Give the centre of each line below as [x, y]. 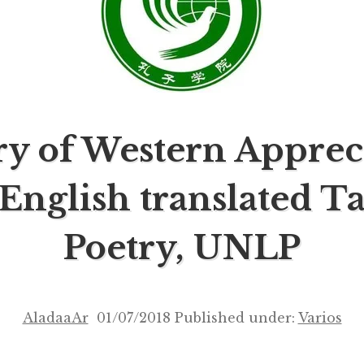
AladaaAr [55, 318]
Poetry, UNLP [182, 248]
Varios [320, 318]
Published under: [236, 318]
